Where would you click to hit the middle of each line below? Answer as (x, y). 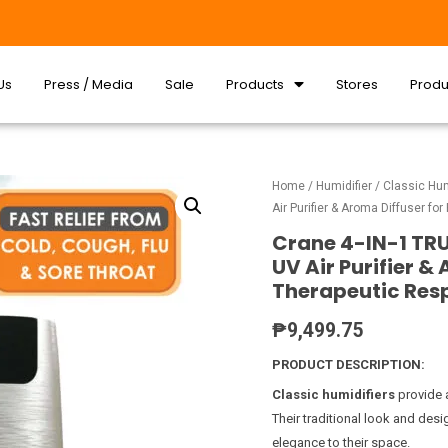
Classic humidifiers (333, 395)
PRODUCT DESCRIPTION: (348, 364)
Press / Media (89, 84)
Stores (357, 84)
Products (255, 84)
